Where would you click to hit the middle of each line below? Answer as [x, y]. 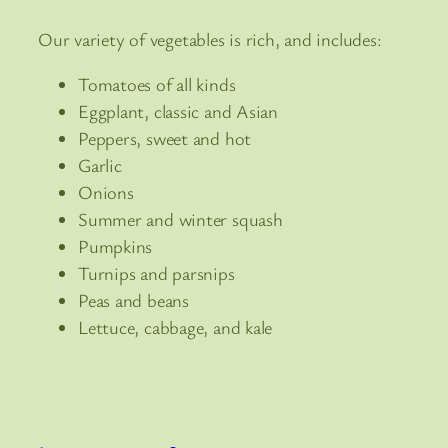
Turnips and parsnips [156, 273]
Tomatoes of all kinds [157, 84]
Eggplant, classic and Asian [178, 111]
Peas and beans [133, 300]
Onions [106, 192]
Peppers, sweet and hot [165, 138]
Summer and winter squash [180, 219]
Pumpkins [115, 246]
